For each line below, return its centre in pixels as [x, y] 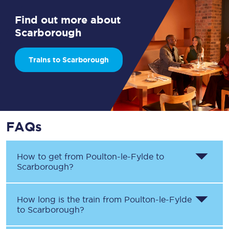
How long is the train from [71, 199]
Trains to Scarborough [68, 60]
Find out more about [68, 20]
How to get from [51, 156]
